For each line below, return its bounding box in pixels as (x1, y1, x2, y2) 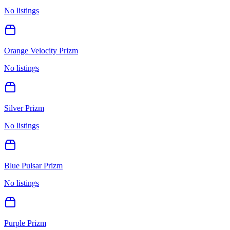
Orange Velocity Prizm (4, 46, 78, 55)
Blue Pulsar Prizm (4, 161, 63, 170)
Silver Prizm (4, 103, 44, 112)
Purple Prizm (4, 218, 46, 227)
